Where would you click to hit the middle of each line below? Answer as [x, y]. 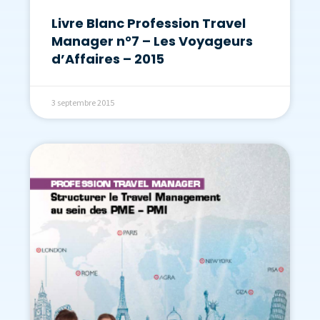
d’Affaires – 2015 [108, 59]
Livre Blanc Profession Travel [149, 24]
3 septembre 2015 [83, 103]
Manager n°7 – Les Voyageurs [152, 41]
